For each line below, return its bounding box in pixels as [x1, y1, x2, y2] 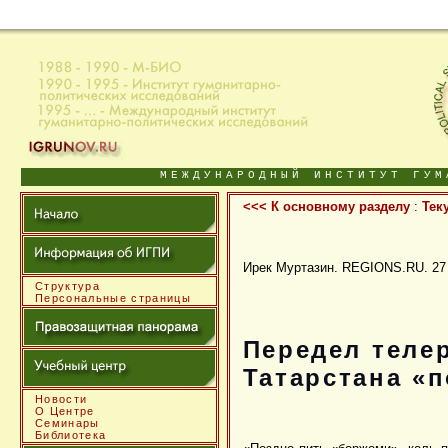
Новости [35, 393, 88, 405]
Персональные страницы [35, 292, 191, 304]
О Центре [35, 405, 95, 417]
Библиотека [35, 429, 107, 441]
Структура [35, 280, 100, 292]
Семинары [35, 417, 100, 429]
